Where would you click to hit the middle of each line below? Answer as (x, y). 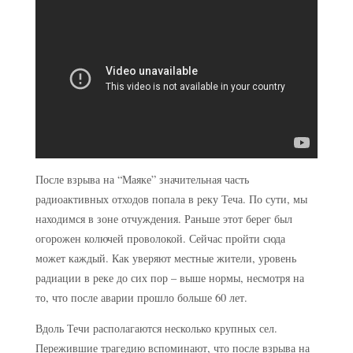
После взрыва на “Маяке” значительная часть (142, 179)
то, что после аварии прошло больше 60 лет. (141, 297)
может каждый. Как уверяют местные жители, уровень (165, 258)
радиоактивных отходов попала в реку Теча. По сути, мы (171, 199)
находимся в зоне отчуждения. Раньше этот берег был (163, 218)
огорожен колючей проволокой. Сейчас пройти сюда (160, 238)
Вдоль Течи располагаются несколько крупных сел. (156, 328)
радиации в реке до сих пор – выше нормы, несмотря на (169, 277)
